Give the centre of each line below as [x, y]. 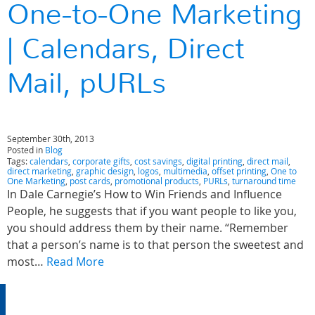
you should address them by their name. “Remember [148, 228]
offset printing [239, 171]
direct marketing [39, 171]
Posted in [26, 150]
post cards [90, 181]
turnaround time [264, 181]
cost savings [158, 161]
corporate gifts [101, 161]
